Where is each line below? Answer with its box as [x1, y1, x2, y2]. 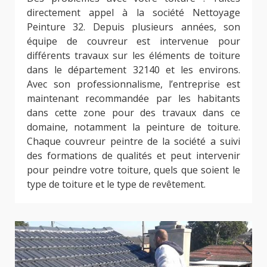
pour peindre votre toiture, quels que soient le [27, 163, 240, 176]
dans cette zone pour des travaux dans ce [27, 105, 240, 119]
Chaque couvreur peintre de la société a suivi [27, 134, 240, 148]
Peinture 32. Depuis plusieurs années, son [27, 20, 240, 33]
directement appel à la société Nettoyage [27, 5, 240, 19]
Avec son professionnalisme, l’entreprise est [27, 77, 240, 91]
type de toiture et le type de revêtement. [27, 177, 206, 191]
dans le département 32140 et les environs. [27, 63, 240, 76]
